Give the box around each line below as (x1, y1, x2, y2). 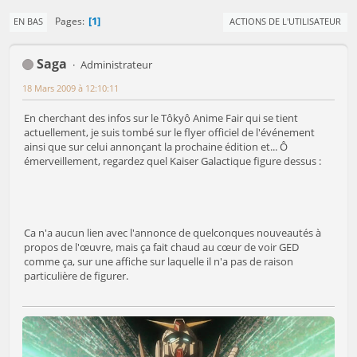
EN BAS (14, 15, 43, 28)
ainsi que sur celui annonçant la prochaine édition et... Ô (24, 139, 288, 154)
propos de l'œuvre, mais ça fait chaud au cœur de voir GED (24, 239, 299, 254)
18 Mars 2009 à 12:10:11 (22, 81, 119, 94)
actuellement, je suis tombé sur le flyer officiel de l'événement (24, 124, 315, 139)
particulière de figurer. (24, 268, 128, 283)
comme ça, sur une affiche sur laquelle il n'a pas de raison (24, 253, 293, 269)
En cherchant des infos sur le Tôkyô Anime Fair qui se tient (24, 110, 298, 125)
